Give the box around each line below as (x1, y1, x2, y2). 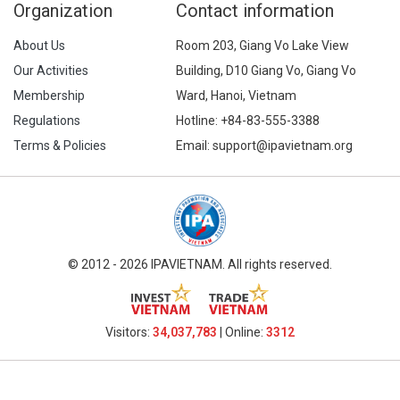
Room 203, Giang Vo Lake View (175, 38, 349, 53)
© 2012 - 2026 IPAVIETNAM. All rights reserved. (68, 257, 332, 271)
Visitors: (105, 325, 153, 339)
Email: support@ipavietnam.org (175, 138, 353, 153)
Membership (13, 88, 85, 103)
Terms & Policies (13, 138, 106, 153)
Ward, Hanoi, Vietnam (175, 88, 296, 103)
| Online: (217, 325, 266, 339)
